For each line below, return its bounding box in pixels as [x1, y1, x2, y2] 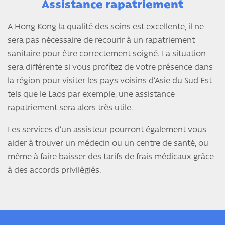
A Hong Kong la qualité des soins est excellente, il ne [8, 23, 204, 32]
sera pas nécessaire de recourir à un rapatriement [8, 37, 195, 45]
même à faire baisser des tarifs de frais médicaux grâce [8, 153, 214, 162]
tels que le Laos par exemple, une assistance [8, 91, 175, 99]
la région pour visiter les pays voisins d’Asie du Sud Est [8, 77, 212, 86]
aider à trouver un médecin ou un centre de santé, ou [8, 140, 208, 148]
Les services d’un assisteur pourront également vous [8, 126, 206, 135]
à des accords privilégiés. [8, 167, 101, 175]
